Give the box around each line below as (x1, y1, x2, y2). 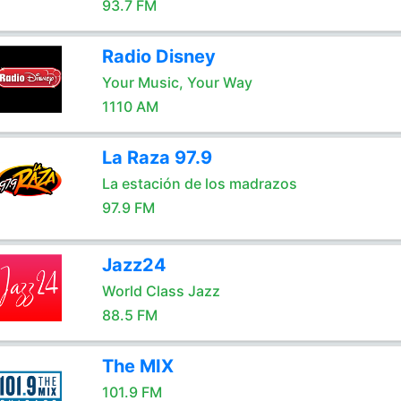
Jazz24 (101, 254, 166, 276)
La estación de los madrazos (101, 175, 297, 192)
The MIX (101, 355, 174, 377)
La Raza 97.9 (101, 147, 212, 168)
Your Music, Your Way (101, 73, 252, 91)
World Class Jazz (101, 282, 220, 300)
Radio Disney (101, 46, 216, 67)
